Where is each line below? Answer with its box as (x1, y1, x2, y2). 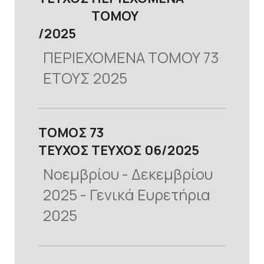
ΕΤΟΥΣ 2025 (43, 68, 127, 89)
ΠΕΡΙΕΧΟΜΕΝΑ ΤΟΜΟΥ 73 (43, 47, 219, 68)
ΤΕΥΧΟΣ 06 (91, 141, 161, 160)
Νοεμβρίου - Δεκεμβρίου (43, 164, 213, 185)
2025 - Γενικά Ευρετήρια (43, 184, 210, 206)
